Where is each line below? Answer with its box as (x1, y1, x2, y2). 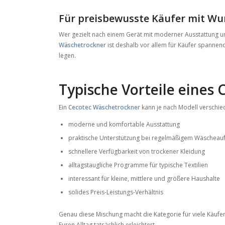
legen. (59, 51, 76, 60)
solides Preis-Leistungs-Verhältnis (68, 188, 164, 197)
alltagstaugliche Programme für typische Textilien (68, 161, 208, 170)
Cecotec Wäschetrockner (68, 102, 141, 111)
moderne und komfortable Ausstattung (68, 120, 180, 129)
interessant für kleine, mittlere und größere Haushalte (68, 174, 220, 183)
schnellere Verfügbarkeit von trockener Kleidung (68, 147, 205, 156)
